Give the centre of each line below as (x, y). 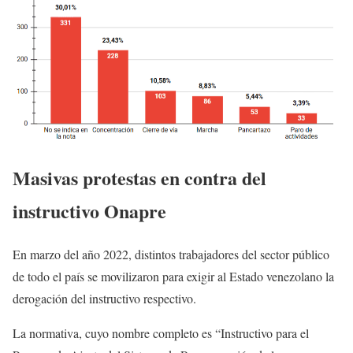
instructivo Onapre (89, 211)
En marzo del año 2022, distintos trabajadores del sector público (171, 254)
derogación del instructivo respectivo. (104, 298)
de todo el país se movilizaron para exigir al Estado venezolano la (173, 276)
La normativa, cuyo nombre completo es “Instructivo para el (161, 333)
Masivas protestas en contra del (139, 178)
